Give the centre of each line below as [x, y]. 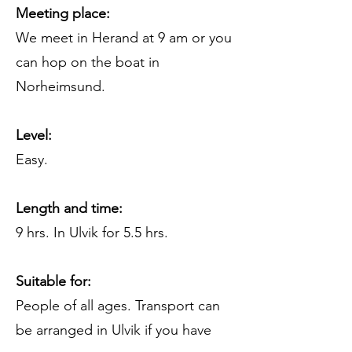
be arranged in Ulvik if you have [114, 330]
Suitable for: [53, 281]
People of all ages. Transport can [118, 306]
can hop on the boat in [88, 62]
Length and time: [69, 208]
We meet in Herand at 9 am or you [124, 38]
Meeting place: [63, 13]
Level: [34, 135]
